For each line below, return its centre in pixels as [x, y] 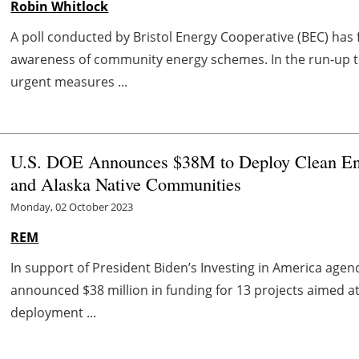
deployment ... [54, 312]
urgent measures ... [69, 81]
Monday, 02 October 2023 [72, 206]
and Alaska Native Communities [126, 183]
